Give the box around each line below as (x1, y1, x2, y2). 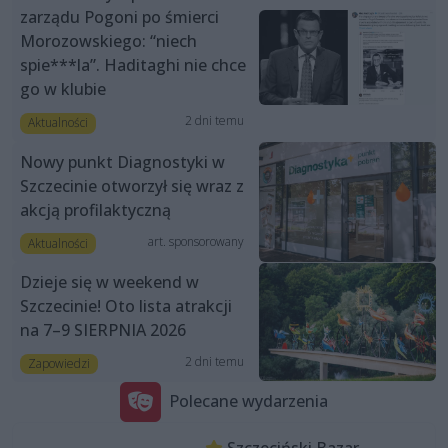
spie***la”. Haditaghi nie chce (20, 54, 246, 77)
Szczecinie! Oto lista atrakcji (20, 294, 232, 317)
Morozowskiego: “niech (20, 30, 197, 53)
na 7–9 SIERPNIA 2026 (20, 318, 186, 341)
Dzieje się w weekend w (20, 270, 199, 293)
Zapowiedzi (27, 354, 90, 372)
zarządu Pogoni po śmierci (20, 6, 219, 29)
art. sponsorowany (147, 232, 244, 250)
